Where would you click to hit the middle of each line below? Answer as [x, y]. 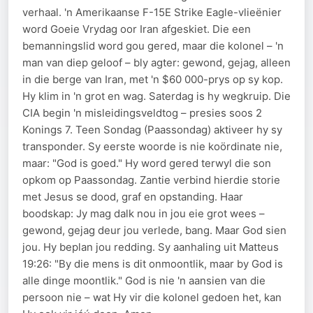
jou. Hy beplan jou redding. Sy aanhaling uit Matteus [151, 247]
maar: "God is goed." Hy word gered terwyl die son [147, 163]
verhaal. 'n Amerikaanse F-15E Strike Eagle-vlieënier [152, 12]
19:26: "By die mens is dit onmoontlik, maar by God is [153, 264]
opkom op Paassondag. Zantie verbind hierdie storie [151, 180]
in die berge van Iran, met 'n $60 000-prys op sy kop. [153, 79]
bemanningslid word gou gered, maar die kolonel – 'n [153, 46]
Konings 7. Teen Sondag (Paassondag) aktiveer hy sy [152, 130]
